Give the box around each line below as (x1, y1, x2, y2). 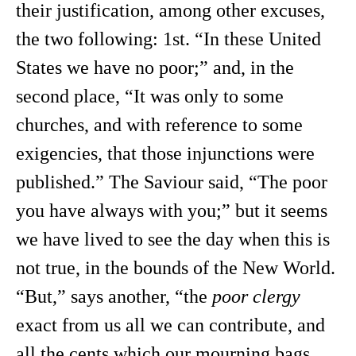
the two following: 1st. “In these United (16, 29, 321, 49)
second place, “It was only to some (16, 86, 284, 106)
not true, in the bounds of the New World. (16, 257, 335, 278)
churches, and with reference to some (16, 114, 303, 135)
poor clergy (212, 286, 300, 307)
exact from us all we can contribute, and (16, 315, 325, 335)
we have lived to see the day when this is (16, 229, 330, 250)
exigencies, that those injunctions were (16, 143, 315, 164)
